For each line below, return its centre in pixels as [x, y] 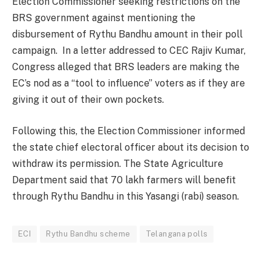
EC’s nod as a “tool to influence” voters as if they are [129, 83]
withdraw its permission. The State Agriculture [118, 163]
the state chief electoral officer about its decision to [131, 147]
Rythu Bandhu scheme [88, 233]
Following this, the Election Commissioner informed [129, 131]
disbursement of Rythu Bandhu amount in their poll [127, 34]
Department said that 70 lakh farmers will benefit [124, 180]
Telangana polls [177, 233]
